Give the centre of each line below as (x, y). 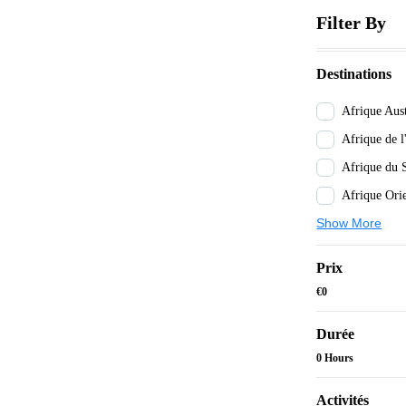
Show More (349, 223)
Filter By (352, 23)
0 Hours (335, 358)
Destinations (354, 74)
